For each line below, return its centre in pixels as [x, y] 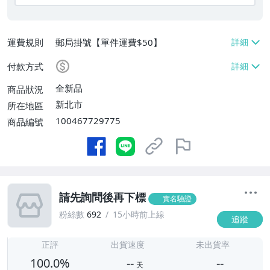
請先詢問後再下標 [102, 197]
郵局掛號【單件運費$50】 [109, 42]
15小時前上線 [139, 215]
